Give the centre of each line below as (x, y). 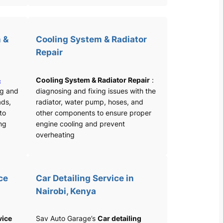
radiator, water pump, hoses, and (90, 102)
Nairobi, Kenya (66, 191)
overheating (55, 134)
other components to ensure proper (94, 112)
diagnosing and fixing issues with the (96, 91)
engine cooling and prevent (80, 123)
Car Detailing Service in (85, 178)
